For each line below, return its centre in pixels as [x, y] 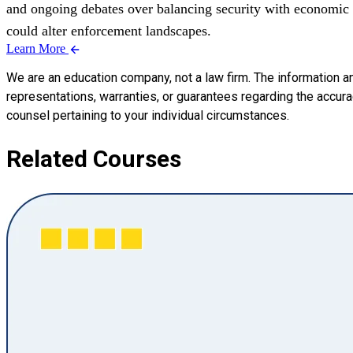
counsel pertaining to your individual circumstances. [148, 115]
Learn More [37, 48]
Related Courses [94, 158]
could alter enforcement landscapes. [109, 30]
